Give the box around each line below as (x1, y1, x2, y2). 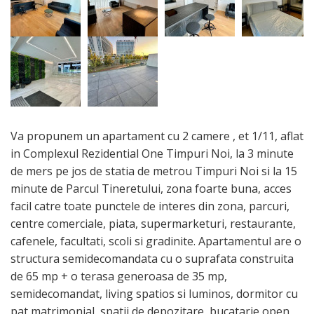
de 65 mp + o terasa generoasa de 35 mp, (11, 268, 227, 284)
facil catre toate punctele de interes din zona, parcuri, (11, 198, 289, 214)
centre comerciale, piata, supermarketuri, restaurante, (11, 215, 296, 231)
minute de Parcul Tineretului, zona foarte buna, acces (11, 180, 292, 196)
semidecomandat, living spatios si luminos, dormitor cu (11, 285, 298, 301)
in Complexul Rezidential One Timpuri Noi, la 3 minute (11, 145, 294, 161)
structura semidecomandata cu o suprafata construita (11, 250, 294, 266)
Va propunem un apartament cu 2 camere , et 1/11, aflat (11, 128, 303, 144)
